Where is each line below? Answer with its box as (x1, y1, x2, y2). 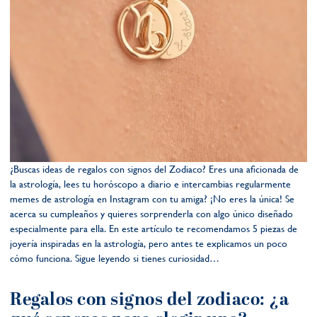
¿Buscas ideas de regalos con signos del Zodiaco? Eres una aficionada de (10, 163, 299, 175)
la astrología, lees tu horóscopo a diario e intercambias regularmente (10, 178, 291, 190)
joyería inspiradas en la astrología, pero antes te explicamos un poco (10, 238, 287, 249)
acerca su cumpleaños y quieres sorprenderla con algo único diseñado (10, 208, 293, 219)
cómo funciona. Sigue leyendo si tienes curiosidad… (10, 253, 219, 264)
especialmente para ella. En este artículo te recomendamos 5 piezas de (10, 223, 297, 234)
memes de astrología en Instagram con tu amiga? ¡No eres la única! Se (10, 193, 294, 204)
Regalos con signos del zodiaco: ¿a (10, 287, 289, 313)
